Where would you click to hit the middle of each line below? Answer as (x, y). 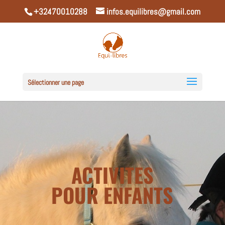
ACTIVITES (112, 175)
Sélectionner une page (55, 82)
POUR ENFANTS (113, 195)
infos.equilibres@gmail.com (154, 11)
